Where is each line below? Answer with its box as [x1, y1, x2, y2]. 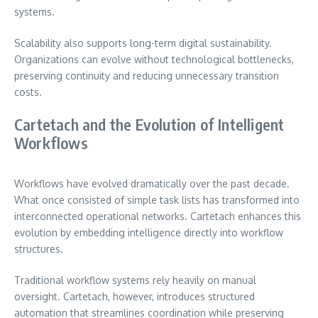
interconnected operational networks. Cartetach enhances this [14, 209, 301, 222]
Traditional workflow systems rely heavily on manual [14, 273, 256, 286]
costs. [14, 85, 42, 98]
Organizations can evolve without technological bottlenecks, [14, 53, 294, 65]
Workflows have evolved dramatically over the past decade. [14, 177, 290, 190]
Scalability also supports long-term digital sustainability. [14, 36, 272, 49]
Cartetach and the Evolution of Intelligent [14, 114, 285, 134]
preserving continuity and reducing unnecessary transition [14, 69, 279, 82]
